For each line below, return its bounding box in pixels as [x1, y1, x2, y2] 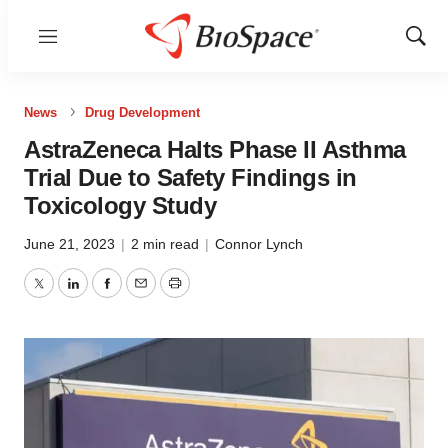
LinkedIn [71, 286, 133, 304]
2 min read [131, 236, 203, 252]
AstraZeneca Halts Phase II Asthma [24, 136, 406, 163]
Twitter [37, 286, 85, 304]
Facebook [105, 286, 177, 304]
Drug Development [85, 105, 200, 120]
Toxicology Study [24, 192, 216, 219]
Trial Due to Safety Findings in [24, 164, 357, 191]
